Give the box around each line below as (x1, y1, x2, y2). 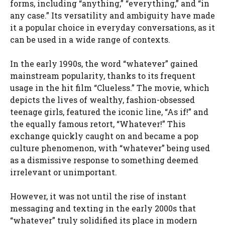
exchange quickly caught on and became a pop (10, 131, 198, 141)
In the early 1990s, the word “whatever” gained (10, 58, 198, 69)
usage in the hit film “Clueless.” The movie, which (10, 82, 209, 93)
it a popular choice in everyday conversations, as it (10, 22, 215, 33)
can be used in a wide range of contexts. (10, 34, 170, 45)
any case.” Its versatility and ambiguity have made (10, 10, 215, 21)
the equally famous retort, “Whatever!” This (10, 119, 185, 129)
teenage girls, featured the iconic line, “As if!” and (10, 106, 208, 117)
